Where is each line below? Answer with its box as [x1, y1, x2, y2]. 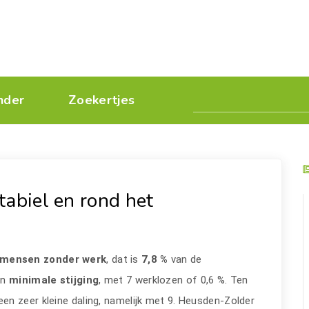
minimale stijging [6, 274, 99, 286]
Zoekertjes [68, 92, 135, 108]
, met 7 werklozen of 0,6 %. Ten [99, 274, 248, 286]
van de [168, 253, 202, 266]
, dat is [106, 253, 142, 266]
